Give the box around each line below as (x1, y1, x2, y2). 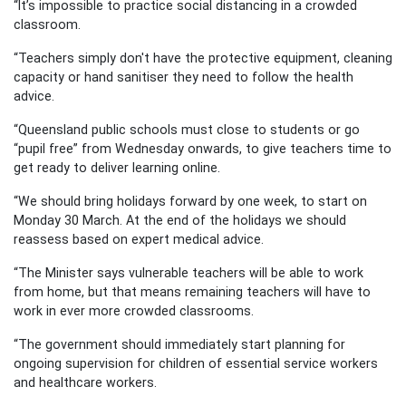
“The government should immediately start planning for (14, 336, 345, 352)
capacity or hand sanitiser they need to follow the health (14, 69, 353, 84)
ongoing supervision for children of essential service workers (14, 355, 378, 371)
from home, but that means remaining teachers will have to (14, 284, 371, 299)
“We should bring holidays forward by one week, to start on (14, 193, 367, 208)
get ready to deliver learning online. (14, 159, 224, 175)
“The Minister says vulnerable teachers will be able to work (14, 265, 363, 280)
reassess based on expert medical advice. (14, 231, 267, 246)
